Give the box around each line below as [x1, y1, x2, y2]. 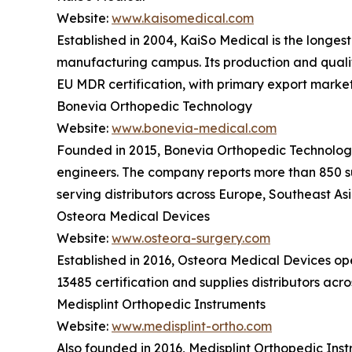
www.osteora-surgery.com [112, 229, 270, 246]
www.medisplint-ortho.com [112, 317, 272, 334]
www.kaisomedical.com [112, 9, 254, 26]
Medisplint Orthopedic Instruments [57, 295, 266, 312]
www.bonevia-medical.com [112, 119, 277, 136]
